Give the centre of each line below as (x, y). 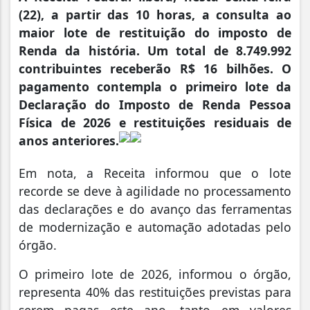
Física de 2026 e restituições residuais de (155, 123)
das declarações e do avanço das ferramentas (155, 209)
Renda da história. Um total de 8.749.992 (155, 51)
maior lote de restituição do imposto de (155, 33)
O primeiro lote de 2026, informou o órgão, (155, 274)
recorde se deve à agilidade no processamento (155, 191)
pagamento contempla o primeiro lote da (155, 87)
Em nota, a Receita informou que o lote (155, 173)
